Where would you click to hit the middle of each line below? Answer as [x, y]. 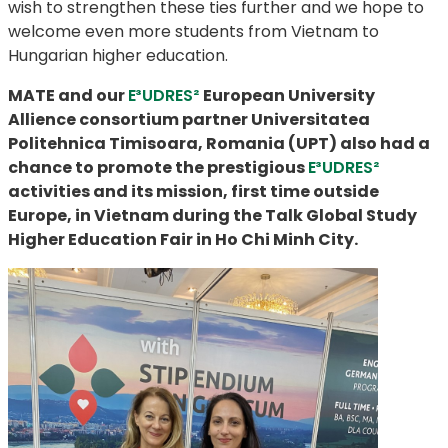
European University [289, 95]
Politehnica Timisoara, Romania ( [152, 143]
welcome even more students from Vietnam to [193, 31]
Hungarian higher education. [118, 55]
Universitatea [310, 119]
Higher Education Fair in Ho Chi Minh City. [183, 239]
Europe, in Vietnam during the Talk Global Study [212, 215]
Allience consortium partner [129, 119]
